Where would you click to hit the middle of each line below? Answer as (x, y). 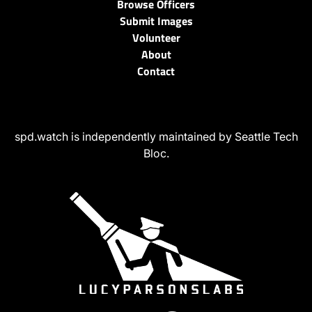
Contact (156, 71)
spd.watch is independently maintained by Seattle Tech (156, 137)
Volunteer (156, 38)
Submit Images (156, 21)
